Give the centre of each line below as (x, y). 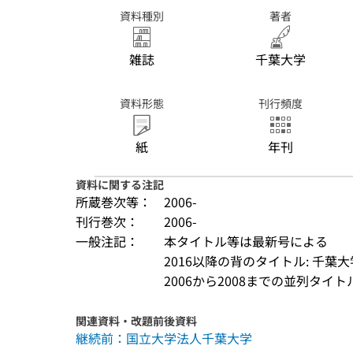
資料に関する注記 (120, 184)
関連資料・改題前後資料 (136, 321)
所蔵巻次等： (113, 202)
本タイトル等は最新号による (246, 241)
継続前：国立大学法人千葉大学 (164, 338)
